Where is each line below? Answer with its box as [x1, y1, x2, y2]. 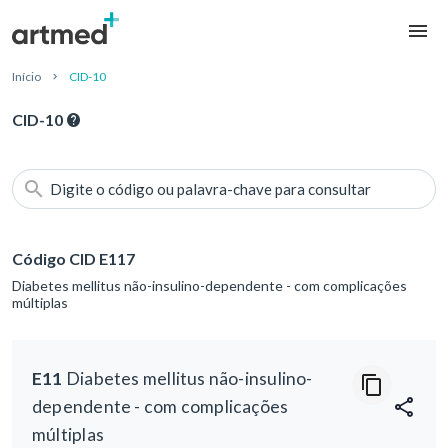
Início [12, 69, 41, 85]
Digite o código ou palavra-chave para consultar [50, 180, 371, 199]
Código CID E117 [12, 249, 135, 269]
